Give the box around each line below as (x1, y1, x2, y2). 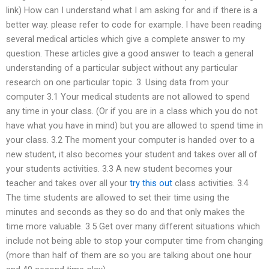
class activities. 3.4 (172, 177, 249, 189)
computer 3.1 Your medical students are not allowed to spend (6, 91, 250, 102)
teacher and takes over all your (6, 177, 130, 189)
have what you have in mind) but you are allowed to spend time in (6, 119, 263, 131)
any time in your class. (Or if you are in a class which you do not (6, 105, 258, 116)
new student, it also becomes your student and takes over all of (6, 148, 258, 160)
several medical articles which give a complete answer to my (6, 33, 245, 44)
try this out (130, 177, 172, 189)
